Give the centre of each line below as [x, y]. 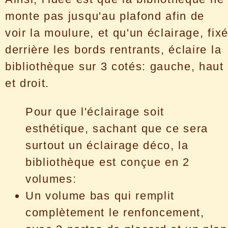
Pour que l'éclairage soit [95, 111]
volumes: [51, 179]
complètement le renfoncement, [115, 212]
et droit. [27, 83]
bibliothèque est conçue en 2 [108, 162]
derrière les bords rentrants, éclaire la [113, 50]
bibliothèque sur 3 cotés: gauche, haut [115, 67]
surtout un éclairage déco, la [107, 145]
